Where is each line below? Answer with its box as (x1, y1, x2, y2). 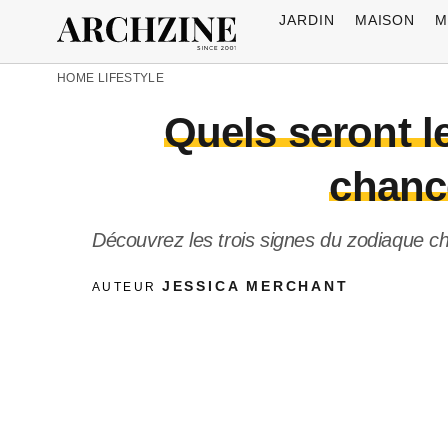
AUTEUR (92, 280, 162, 294)
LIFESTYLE (97, 71, 165, 85)
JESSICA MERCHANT (161, 278, 349, 294)
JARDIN (278, 11, 335, 28)
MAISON (354, 11, 416, 28)
